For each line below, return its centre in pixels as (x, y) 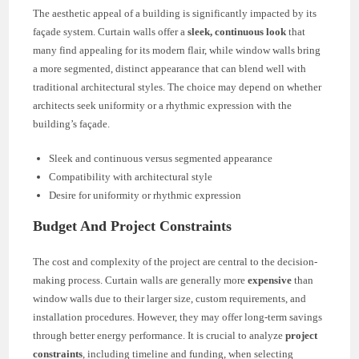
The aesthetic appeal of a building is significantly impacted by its (175, 13)
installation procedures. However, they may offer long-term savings (178, 317)
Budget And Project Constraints (133, 226)
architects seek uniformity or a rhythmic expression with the (163, 105)
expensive (270, 280)
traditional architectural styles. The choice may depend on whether (177, 87)
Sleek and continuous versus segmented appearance (161, 158)
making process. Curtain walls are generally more (141, 280)
